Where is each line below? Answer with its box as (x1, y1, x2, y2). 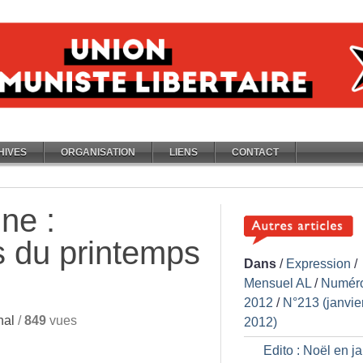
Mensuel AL (244, 276, 311, 290)
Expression (286, 257, 351, 271)
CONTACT (232, 147, 279, 158)
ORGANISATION (61, 147, 135, 158)
